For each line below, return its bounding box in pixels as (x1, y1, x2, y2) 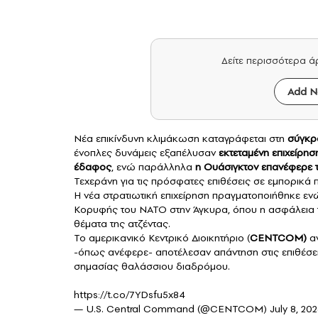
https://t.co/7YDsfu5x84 (74, 287, 185, 302)
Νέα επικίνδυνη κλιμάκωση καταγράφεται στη (74, 131, 285, 146)
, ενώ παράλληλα (111, 160, 192, 175)
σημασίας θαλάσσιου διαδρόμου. (74, 259, 230, 274)
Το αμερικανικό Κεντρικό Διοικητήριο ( (74, 231, 250, 246)
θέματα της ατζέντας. (74, 216, 170, 231)
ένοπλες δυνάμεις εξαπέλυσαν (74, 146, 219, 160)
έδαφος (74, 160, 111, 175)
